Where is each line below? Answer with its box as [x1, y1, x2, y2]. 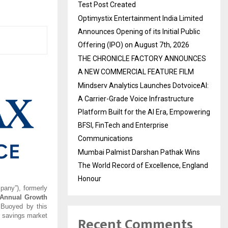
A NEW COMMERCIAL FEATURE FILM [78, 67, 194, 76]
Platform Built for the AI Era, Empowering [78, 107, 210, 116]
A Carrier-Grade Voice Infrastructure [78, 94, 194, 103]
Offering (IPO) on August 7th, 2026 [78, 40, 189, 49]
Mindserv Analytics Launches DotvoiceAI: [78, 81, 209, 90]
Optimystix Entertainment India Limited [78, 14, 203, 22]
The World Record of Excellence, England [78, 161, 208, 169]
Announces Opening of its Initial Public [78, 27, 200, 36]
